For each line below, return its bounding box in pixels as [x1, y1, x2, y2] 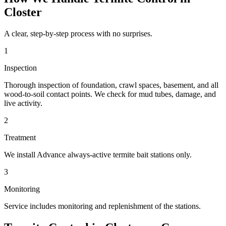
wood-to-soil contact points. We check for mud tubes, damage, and [4, 90, 216, 99]
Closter [4, 6, 42, 19]
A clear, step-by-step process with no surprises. [4, 29, 152, 38]
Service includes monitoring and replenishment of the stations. [4, 202, 201, 211]
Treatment [4, 133, 36, 142]
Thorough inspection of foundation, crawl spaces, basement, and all [4, 81, 218, 90]
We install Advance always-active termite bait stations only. [4, 150, 192, 159]
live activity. [4, 99, 42, 108]
